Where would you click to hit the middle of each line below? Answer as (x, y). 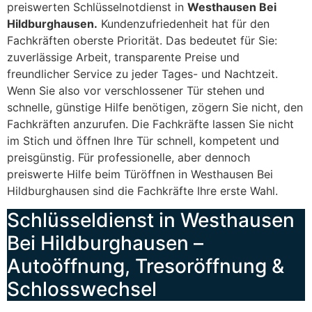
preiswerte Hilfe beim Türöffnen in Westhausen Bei (140, 174)
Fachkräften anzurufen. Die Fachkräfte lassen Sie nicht (150, 124)
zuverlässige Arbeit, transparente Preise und (123, 57)
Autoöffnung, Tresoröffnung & (146, 266)
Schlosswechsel (82, 289)
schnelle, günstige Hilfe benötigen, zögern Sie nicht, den (155, 107)
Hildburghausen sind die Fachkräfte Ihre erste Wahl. (142, 190)
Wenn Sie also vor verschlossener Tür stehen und (136, 90)
